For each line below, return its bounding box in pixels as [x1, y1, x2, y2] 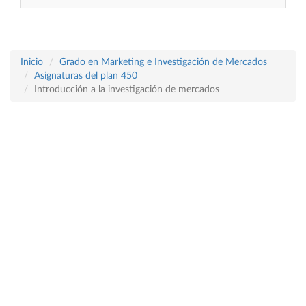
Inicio [20, 57, 43, 67]
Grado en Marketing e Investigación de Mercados [59, 57, 267, 67]
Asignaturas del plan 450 [34, 71, 137, 81]
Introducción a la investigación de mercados [34, 85, 219, 94]
